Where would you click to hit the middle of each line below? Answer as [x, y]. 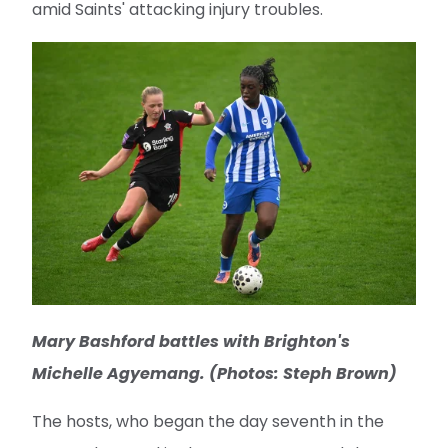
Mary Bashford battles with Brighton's [191, 342]
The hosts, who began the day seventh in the [208, 422]
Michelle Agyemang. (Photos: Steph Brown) [214, 374]
